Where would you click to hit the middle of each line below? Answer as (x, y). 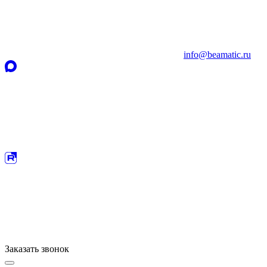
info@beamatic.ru (217, 54)
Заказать (22, 249)
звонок (54, 249)
